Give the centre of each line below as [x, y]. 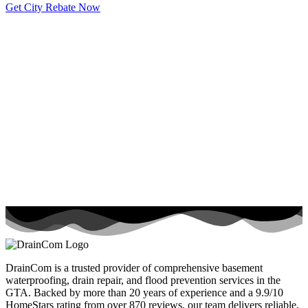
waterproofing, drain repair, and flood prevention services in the [143, 280]
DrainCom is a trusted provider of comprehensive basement [134, 268]
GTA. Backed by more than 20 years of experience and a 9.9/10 [144, 293]
